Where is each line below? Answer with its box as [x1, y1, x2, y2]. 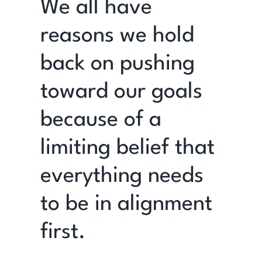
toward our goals [40, 81, 202, 103]
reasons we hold [40, 25, 194, 47]
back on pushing [40, 53, 195, 75]
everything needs [40, 165, 204, 187]
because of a [40, 109, 161, 131]
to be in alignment [40, 193, 212, 215]
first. [40, 221, 85, 243]
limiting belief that [40, 137, 215, 159]
